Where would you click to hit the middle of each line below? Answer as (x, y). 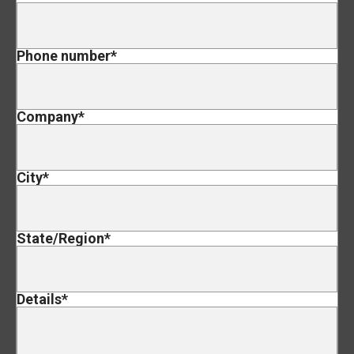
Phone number (64, 55)
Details (39, 299)
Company (47, 116)
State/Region (60, 238)
